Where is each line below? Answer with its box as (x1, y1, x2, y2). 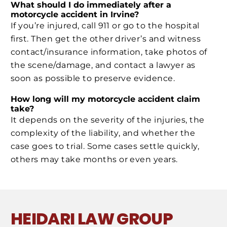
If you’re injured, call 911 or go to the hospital (11, 21, 200, 31)
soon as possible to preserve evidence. (11, 73, 175, 84)
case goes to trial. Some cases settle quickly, (11, 141, 200, 151)
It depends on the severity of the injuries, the (11, 115, 205, 125)
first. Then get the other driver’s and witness (11, 34, 201, 44)
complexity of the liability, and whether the (11, 128, 196, 138)
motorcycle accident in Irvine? (11, 10, 139, 20)
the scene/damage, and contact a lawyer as (11, 60, 196, 70)
